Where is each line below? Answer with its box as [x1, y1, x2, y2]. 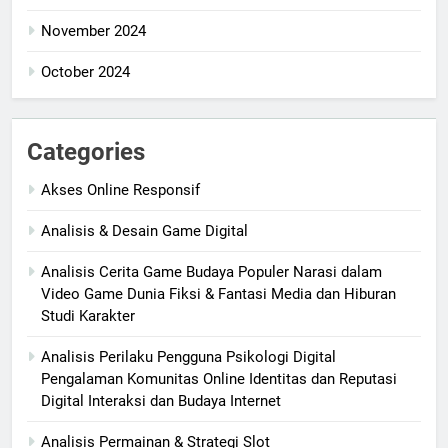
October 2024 [41, 63, 130, 82]
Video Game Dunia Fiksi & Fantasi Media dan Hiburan [41, 285, 396, 304]
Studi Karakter [41, 307, 135, 326]
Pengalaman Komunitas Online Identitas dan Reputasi [41, 370, 397, 389]
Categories [27, 138, 145, 167]
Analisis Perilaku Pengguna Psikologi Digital [41, 348, 336, 367]
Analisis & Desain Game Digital [41, 222, 248, 241]
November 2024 [41, 22, 146, 41]
